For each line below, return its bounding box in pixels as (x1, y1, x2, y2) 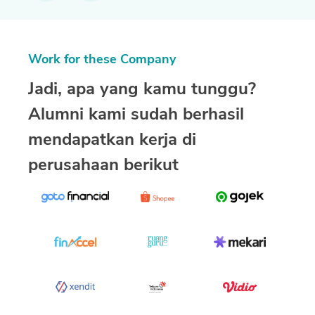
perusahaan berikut (28, 153, 179, 176)
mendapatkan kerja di (28, 128, 196, 151)
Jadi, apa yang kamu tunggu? (28, 77, 256, 101)
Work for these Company (28, 51, 176, 68)
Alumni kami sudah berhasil (28, 103, 244, 126)
